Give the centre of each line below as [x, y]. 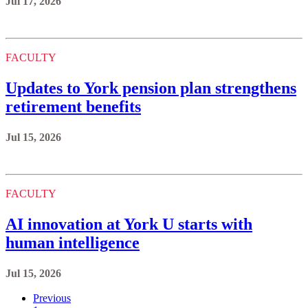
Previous [52, 298]
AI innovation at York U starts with [129, 224]
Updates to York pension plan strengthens [151, 88]
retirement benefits [73, 106]
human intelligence [73, 242]
